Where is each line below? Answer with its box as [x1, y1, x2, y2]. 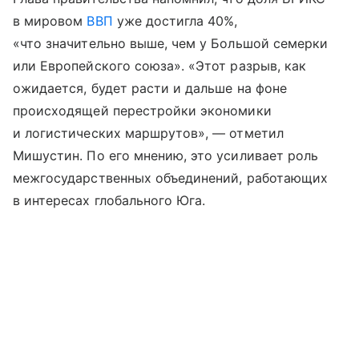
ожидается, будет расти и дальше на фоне [13, 80, 287, 97]
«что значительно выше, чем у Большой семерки [13, 35, 329, 52]
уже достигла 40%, [112, 13, 238, 30]
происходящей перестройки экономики [13, 103, 272, 119]
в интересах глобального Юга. [13, 192, 206, 209]
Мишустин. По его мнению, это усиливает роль [13, 147, 319, 164]
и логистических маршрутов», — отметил [13, 125, 284, 142]
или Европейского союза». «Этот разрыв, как [13, 58, 307, 75]
